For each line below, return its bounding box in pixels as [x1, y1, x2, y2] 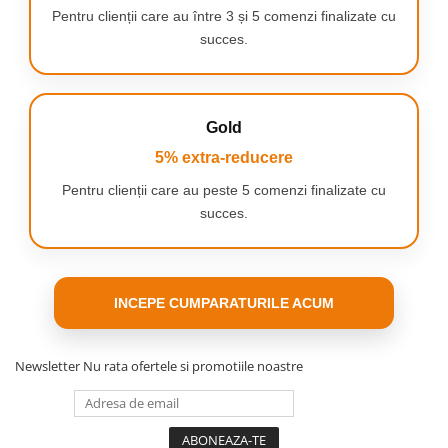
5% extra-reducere [155, 149, 293, 166]
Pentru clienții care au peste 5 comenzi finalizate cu [62, 182, 386, 198]
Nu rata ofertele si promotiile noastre [83, 357, 303, 375]
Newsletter [15, 357, 83, 375]
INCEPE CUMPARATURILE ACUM [114, 295, 334, 311]
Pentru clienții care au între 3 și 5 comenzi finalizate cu [52, 8, 396, 24]
